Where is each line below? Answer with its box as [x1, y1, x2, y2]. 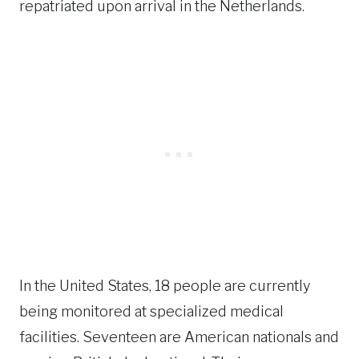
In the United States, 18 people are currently [19, 277, 310, 294]
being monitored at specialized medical [19, 303, 284, 320]
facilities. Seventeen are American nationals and [19, 329, 339, 345]
